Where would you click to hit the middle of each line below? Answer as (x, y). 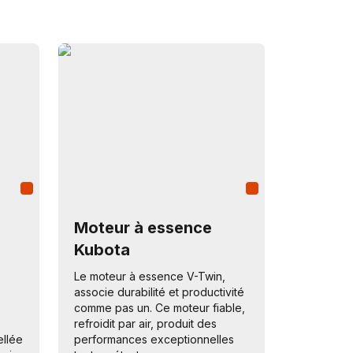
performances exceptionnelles (154, 339)
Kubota (102, 250)
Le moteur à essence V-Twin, (150, 276)
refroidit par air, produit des (145, 323)
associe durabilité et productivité (159, 292)
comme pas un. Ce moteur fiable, (160, 308)
